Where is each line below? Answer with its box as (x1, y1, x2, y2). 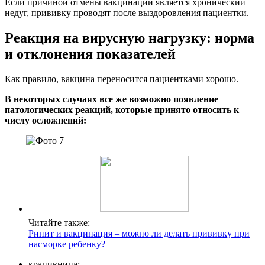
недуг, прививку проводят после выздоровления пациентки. (5, 7, 249, 18)
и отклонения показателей (5, 46, 176, 62)
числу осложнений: (5, 115, 86, 125)
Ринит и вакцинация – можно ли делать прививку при (28, 228, 250, 238)
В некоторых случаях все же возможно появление (5, 93, 218, 104)
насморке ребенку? (28, 238, 105, 249)
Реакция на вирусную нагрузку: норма (5, 30, 254, 46)
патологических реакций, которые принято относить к (5, 104, 239, 115)
